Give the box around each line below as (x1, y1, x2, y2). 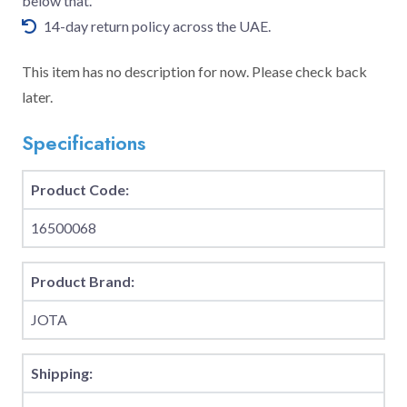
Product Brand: (31, 273, 134, 290)
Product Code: (31, 181, 129, 198)
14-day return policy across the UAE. (44, 17, 271, 35)
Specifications (22, 129, 145, 157)
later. (22, 88, 53, 105)
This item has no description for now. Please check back (22, 63, 367, 80)
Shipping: (31, 364, 93, 382)
